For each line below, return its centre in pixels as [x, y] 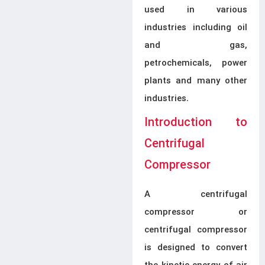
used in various [196, 10]
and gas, [196, 46]
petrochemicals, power [196, 63]
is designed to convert [196, 248]
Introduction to [196, 123]
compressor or [196, 212]
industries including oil [196, 28]
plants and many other [196, 81]
